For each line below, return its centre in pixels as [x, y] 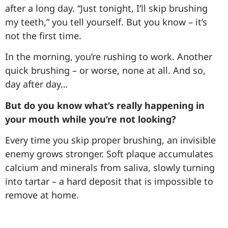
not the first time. [43, 35]
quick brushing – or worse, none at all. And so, [105, 70]
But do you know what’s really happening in [105, 105]
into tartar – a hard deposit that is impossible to [109, 181]
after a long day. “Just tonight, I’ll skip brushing [106, 8]
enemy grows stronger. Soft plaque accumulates [109, 153]
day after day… [36, 84]
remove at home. [42, 195]
